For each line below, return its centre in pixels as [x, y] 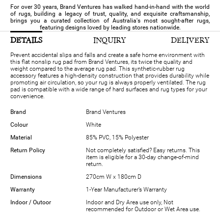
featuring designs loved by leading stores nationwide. [110, 27]
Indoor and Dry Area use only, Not [130, 202]
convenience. [27, 96]
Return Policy [28, 150]
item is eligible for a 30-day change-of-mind [142, 157]
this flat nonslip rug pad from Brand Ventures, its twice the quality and [101, 62]
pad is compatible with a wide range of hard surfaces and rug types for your [109, 89]
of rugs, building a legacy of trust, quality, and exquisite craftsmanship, [110, 14]
